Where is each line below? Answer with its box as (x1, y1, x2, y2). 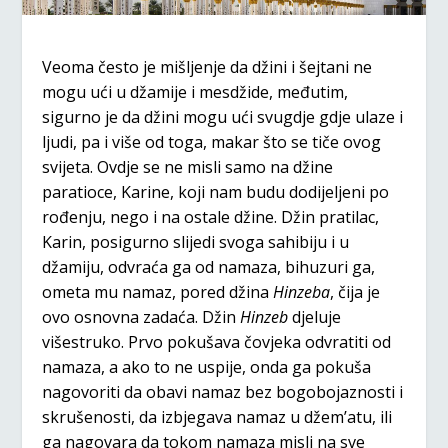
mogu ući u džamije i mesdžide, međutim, (42, 80, 349, 103)
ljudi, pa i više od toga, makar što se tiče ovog (42, 130, 382, 153)
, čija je (330, 280, 381, 303)
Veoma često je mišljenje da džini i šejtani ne (42, 55, 373, 78)
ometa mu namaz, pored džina (42, 280, 274, 303)
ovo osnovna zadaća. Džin (42, 305, 241, 328)
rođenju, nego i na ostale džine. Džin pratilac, (42, 205, 380, 228)
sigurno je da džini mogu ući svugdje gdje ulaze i (42, 105, 404, 128)
